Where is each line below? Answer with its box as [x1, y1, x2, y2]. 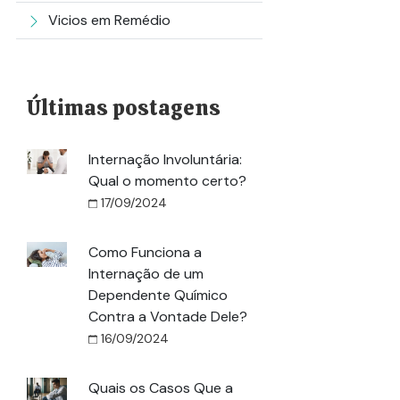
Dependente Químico [88, 286, 228, 304]
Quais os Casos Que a [88, 379, 233, 397]
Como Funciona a [88, 243, 202, 262]
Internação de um [88, 264, 204, 283]
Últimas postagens [27, 94, 221, 121]
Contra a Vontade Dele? [88, 307, 251, 326]
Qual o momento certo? [88, 171, 246, 190]
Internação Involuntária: [88, 150, 242, 169]
